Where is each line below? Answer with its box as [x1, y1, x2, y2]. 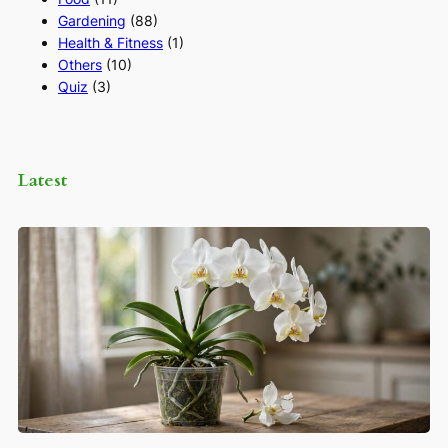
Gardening [58, 11, 126, 29]
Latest [18, 167, 67, 192]
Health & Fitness [58, 33, 163, 51]
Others [58, 55, 102, 73]
